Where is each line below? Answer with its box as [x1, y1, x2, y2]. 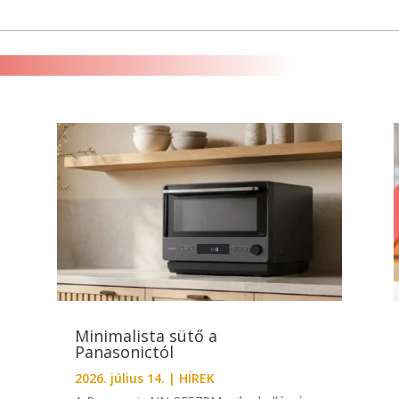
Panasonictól [74, 341, 178, 363]
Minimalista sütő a [74, 325, 217, 347]
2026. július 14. [74, 370, 165, 387]
